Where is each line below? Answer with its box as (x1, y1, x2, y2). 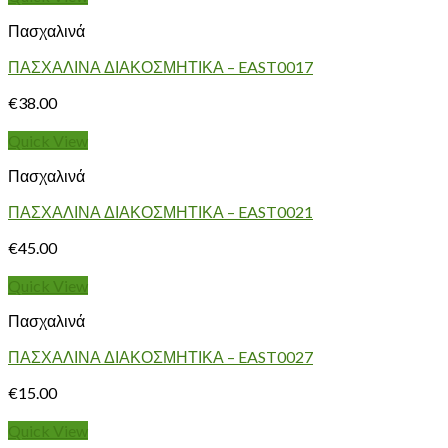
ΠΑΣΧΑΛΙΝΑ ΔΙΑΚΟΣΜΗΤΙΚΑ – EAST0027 (8, 347, 313, 367)
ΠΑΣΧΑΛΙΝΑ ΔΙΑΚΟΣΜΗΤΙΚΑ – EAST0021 (8, 202, 313, 222)
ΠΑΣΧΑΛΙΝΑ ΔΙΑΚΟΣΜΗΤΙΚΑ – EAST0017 (8, 57, 313, 77)
